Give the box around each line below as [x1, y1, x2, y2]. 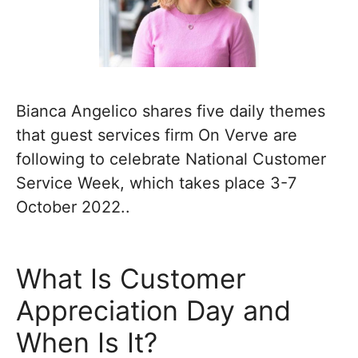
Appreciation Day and [16, 294, 291, 327]
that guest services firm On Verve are [16, 125, 297, 145]
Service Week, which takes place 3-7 [16, 173, 296, 193]
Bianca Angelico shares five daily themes [16, 101, 325, 121]
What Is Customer [16, 262, 246, 295]
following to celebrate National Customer [16, 149, 326, 169]
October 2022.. [16, 197, 130, 217]
